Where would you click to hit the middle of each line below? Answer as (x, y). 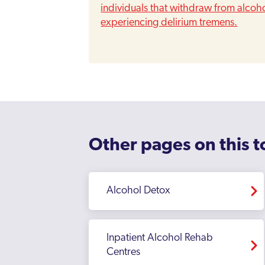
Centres (124, 252)
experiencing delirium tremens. (169, 23)
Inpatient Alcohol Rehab (160, 238)
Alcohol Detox (139, 191)
